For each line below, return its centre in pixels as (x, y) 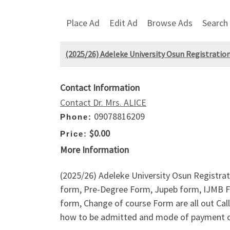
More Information (94, 150)
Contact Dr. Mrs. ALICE (103, 103)
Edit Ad (123, 23)
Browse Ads (170, 23)
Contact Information (100, 88)
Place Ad (83, 23)
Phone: (76, 117)
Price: (74, 133)
